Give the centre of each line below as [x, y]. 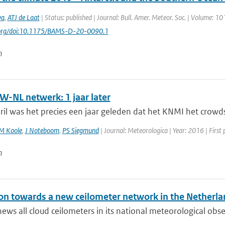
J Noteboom [42, 130]
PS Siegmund [80, 130]
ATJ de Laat [23, 17]
